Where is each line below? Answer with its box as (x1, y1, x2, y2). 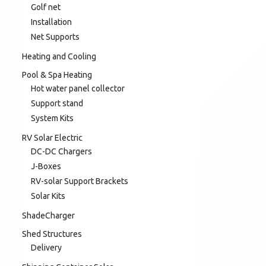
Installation (31, 17, 72, 27)
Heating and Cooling (22, 51, 96, 61)
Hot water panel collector (31, 83, 125, 93)
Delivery (31, 242, 62, 252)
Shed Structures (22, 229, 82, 239)
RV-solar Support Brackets (31, 176, 128, 186)
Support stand (31, 98, 83, 108)
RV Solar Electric (22, 132, 83, 142)
